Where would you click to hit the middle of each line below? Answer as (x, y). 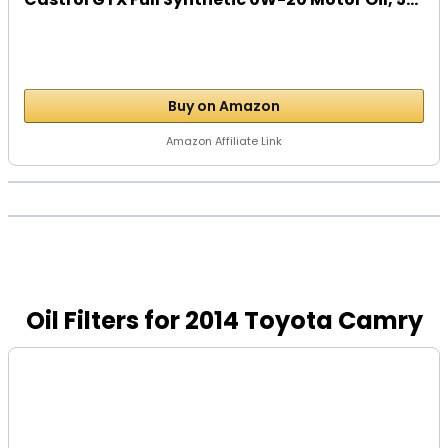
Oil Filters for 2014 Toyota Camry (224, 320)
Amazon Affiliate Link (224, 141)
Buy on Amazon (224, 106)
